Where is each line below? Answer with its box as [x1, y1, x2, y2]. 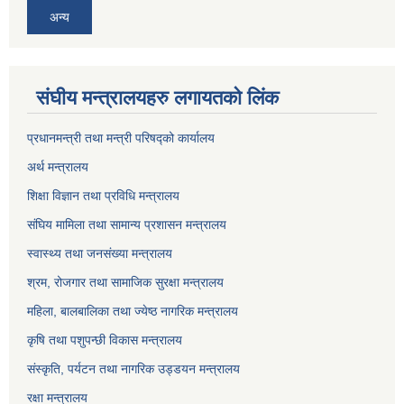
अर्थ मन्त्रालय [27, 160, 88, 175]
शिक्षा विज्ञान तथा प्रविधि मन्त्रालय [27, 188, 179, 204]
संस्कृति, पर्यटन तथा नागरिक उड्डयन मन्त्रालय [27, 362, 240, 377]
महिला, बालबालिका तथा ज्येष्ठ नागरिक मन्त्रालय [27, 304, 238, 319]
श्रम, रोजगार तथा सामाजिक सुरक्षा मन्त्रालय [27, 275, 224, 290]
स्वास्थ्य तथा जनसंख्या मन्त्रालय [27, 246, 172, 262]
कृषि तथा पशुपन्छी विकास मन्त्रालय [27, 333, 182, 348]
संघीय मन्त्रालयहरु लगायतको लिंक [36, 87, 279, 110]
